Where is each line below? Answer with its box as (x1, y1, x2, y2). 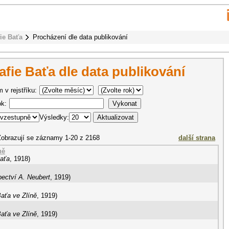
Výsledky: (39, 113, 69, 121)
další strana (178, 134, 215, 142)
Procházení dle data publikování (33, 33, 128, 41)
